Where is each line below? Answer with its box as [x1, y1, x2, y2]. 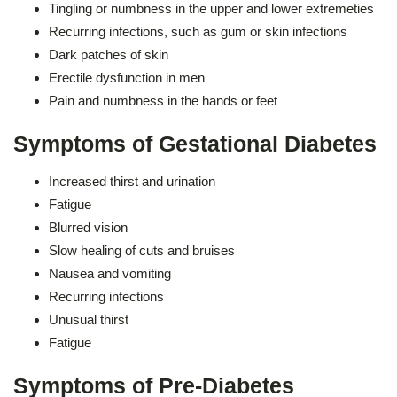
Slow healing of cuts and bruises [49, 242, 235, 258]
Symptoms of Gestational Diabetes [13, 131, 377, 156]
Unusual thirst [49, 311, 128, 327]
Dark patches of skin [49, 46, 168, 62]
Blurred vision [49, 219, 128, 235]
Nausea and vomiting [49, 265, 171, 281]
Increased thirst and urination [49, 173, 215, 189]
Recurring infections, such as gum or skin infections [49, 23, 347, 39]
